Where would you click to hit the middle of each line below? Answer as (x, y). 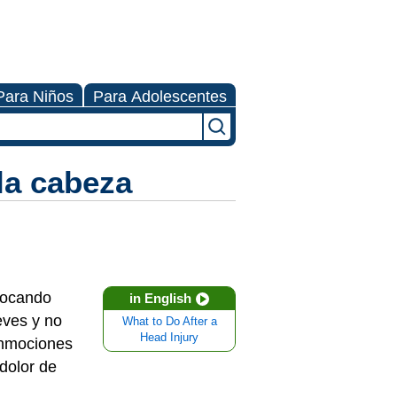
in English (160, 298)
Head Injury (169, 338)
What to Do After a (169, 322)
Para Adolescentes (160, 97)
